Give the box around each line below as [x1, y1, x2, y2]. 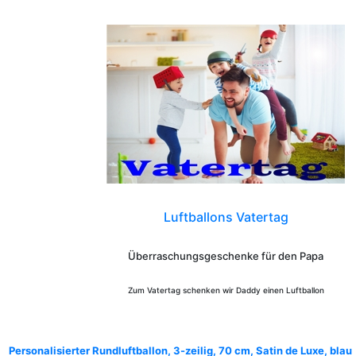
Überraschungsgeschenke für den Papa [128, 250, 323, 262]
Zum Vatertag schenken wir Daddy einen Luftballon [127, 285, 324, 295]
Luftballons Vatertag [163, 209, 288, 225]
